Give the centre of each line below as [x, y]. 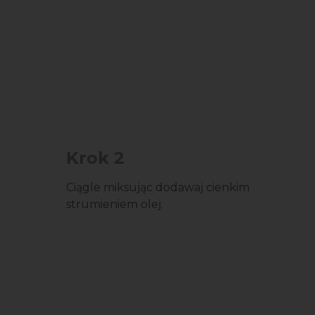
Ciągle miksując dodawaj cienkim [158, 187]
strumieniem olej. [115, 204]
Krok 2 [95, 158]
